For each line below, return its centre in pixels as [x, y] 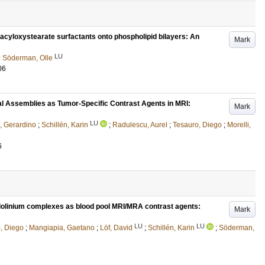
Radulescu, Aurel [140, 125]
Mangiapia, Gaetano [62, 228]
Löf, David [116, 228]
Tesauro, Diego [197, 125]
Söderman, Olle [28, 58]
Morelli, [239, 125]
